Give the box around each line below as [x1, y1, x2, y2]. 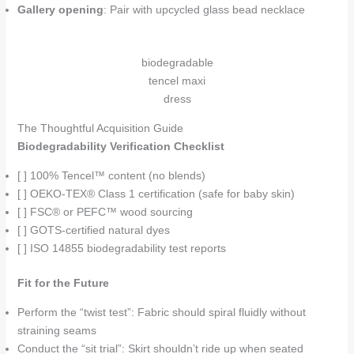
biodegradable [141, 56, 213, 69]
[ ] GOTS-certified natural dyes [17, 224, 170, 236]
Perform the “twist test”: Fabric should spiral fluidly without [17, 306, 306, 318]
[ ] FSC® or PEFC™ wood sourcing [17, 205, 193, 218]
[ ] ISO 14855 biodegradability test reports [17, 242, 226, 254]
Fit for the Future [17, 277, 109, 289]
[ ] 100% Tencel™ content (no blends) [17, 169, 205, 182]
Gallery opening [17, 3, 104, 16]
